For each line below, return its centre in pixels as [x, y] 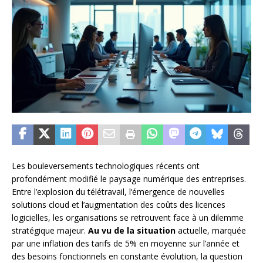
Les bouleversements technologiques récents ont [106, 166]
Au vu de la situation [132, 230]
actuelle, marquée [211, 230]
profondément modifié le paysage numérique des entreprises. [129, 178]
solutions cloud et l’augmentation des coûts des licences [119, 204]
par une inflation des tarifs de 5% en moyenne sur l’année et [126, 243]
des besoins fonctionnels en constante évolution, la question [127, 256]
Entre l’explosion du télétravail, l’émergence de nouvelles [118, 191]
